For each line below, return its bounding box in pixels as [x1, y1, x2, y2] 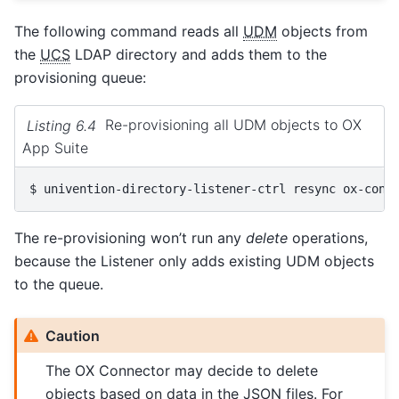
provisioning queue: [14, 68, 146, 86]
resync [293, 182, 336, 197]
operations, [288, 229, 368, 248]
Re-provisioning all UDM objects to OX [104, 116, 362, 134]
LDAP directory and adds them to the [70, 45, 327, 63]
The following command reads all [14, 21, 243, 40]
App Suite [22, 139, 88, 158]
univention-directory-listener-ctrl [44, 182, 286, 197]
